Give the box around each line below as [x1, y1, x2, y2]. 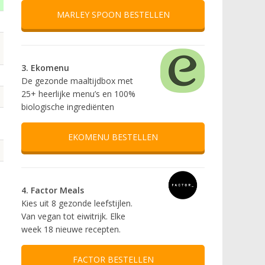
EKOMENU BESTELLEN [68, 131, 158, 143]
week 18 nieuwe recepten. [21, 223, 121, 235]
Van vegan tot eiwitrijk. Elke [21, 210, 125, 222]
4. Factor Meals [21, 184, 84, 196]
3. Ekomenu [21, 62, 69, 73]
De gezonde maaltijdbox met [21, 75, 133, 86]
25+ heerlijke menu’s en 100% [21, 88, 135, 99]
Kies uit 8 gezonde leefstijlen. [21, 197, 132, 209]
